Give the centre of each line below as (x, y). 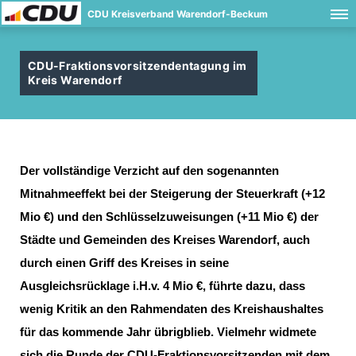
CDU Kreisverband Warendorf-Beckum (178, 14)
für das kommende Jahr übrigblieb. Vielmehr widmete (168, 332)
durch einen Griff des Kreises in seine (124, 263)
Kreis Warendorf (75, 80)
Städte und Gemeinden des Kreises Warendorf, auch (165, 240)
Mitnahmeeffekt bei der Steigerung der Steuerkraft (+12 (172, 194)
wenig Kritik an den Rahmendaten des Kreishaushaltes (172, 309)
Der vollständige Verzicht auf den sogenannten (149, 171)
